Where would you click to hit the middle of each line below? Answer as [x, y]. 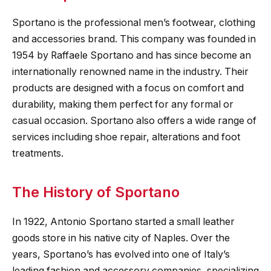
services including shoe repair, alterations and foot [126, 137]
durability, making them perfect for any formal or [123, 105]
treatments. [38, 154]
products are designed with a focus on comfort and [128, 88]
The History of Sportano [96, 192]
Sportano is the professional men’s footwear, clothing [134, 23]
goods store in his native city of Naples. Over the [121, 238]
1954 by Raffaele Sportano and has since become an [132, 56]
